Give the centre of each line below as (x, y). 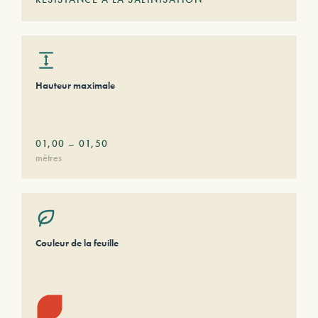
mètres (49, 158)
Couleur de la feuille (77, 243)
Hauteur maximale (75, 85)
